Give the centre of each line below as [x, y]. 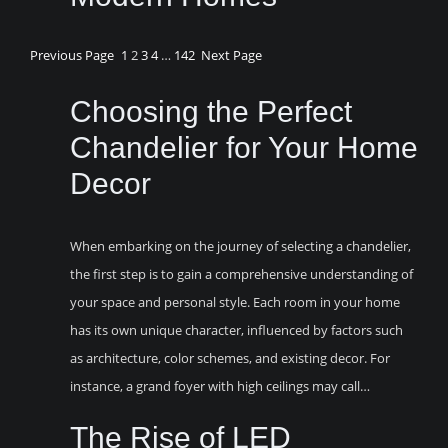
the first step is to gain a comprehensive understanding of [241, 273]
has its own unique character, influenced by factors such [236, 329]
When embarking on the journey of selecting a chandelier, [240, 245]
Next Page [231, 55]
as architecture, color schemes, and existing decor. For [230, 357]
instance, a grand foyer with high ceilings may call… [220, 385]
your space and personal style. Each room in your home [235, 301]
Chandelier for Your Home [244, 147]
